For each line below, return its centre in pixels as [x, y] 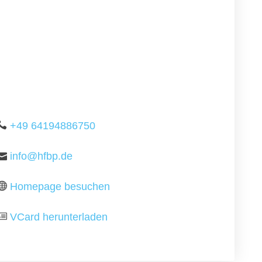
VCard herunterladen [59, 217]
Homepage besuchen [60, 187]
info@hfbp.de [42, 156]
